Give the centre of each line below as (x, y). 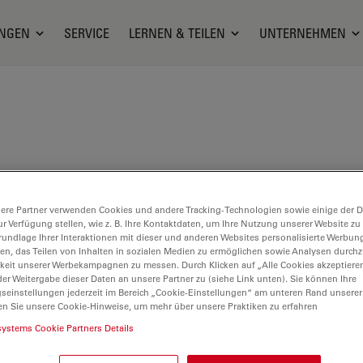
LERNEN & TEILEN (177, 33)
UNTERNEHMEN (303, 33)
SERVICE (87, 33)
